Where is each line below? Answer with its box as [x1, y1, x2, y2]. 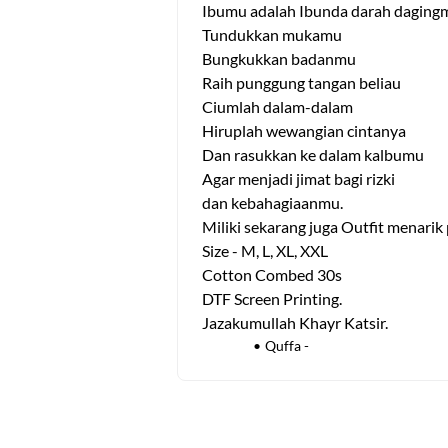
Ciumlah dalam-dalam [202, 97, 353, 116]
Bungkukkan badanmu [202, 49, 356, 68]
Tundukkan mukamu [202, 25, 342, 44]
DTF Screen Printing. [202, 289, 345, 308]
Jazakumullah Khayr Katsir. [202, 313, 391, 332]
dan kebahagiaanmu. [202, 193, 343, 212]
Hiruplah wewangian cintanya [202, 121, 406, 140]
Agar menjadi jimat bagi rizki [202, 169, 395, 188]
